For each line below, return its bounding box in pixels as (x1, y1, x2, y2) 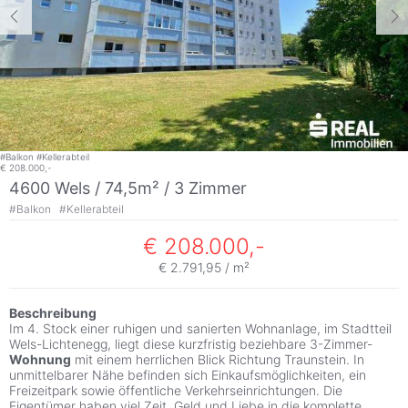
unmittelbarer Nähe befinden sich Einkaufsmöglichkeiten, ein (9, 367, 366, 383)
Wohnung (9, 352, 71, 368)
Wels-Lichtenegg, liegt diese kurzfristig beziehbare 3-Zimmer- (9, 336, 372, 352)
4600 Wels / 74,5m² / (9, 178, 174, 198)
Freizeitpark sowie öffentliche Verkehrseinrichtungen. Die (9, 382, 342, 399)
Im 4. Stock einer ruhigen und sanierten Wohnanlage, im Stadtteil (9, 321, 392, 337)
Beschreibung (9, 305, 97, 321)
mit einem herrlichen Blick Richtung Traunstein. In (71, 352, 364, 368)
